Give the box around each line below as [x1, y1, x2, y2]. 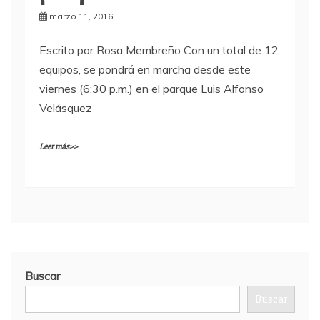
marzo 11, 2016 [49, 11, 113, 21]
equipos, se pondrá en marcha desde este [39, 62, 251, 76]
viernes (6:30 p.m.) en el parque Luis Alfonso [39, 81, 264, 96]
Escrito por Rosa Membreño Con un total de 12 [39, 43, 279, 57]
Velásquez [39, 101, 92, 115]
